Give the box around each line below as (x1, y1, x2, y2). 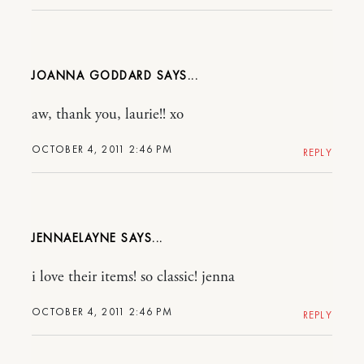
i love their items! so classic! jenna (32, 266, 235, 287)
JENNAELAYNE (32, 229, 117, 246)
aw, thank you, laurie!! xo (32, 104, 184, 124)
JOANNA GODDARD (32, 67, 152, 84)
